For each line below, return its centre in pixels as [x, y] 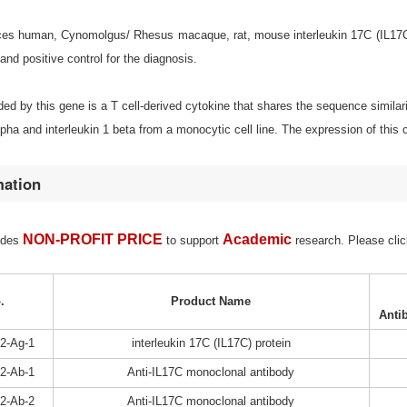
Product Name [211, 302]
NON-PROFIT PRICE [92, 240]
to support [194, 241]
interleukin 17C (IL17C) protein [211, 343]
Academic [257, 240]
